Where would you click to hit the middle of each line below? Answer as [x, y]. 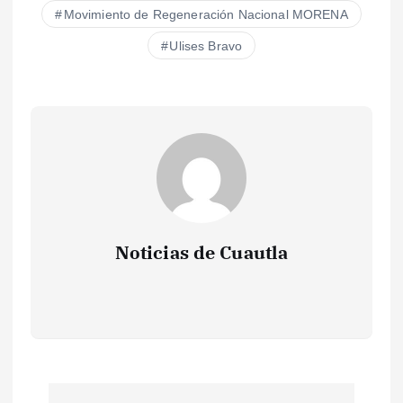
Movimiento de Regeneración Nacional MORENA [206, 15]
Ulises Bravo [206, 46]
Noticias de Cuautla [201, 253]
